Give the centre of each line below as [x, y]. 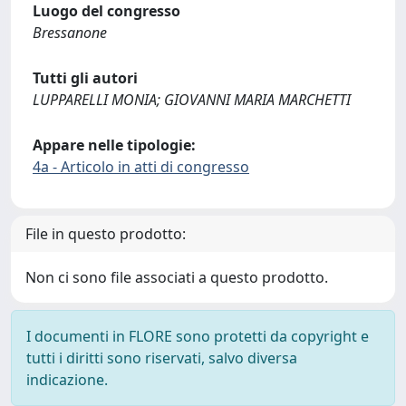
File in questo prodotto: [106, 234]
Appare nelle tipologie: [114, 145]
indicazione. [67, 380]
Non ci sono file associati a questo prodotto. [177, 277]
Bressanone [70, 33]
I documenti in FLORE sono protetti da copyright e [198, 336]
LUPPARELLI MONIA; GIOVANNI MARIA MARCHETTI [192, 100]
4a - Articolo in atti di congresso [141, 167]
